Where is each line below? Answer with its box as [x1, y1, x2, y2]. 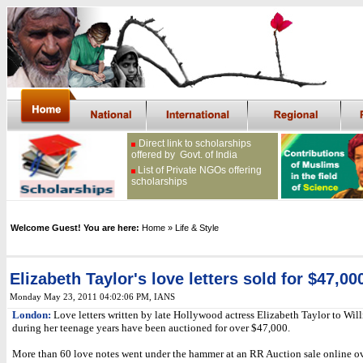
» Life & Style [168, 223, 219, 233]
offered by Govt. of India [131, 149, 237, 160]
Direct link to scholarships [139, 138, 251, 149]
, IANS [149, 293, 175, 301]
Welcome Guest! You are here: [11, 223, 139, 233]
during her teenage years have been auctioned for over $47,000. [12, 322, 290, 334]
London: [12, 309, 51, 321]
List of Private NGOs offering [138, 164, 262, 176]
